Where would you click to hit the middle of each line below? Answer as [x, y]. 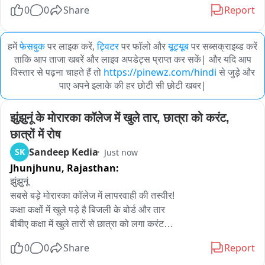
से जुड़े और [235, 72]
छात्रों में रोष [35, 134]
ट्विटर [108, 46]
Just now [121, 152]
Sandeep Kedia [64, 152]
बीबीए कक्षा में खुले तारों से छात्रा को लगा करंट [87, 224]
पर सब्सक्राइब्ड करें [224, 46]
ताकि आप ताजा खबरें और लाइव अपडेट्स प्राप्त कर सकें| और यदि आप [132, 59]
